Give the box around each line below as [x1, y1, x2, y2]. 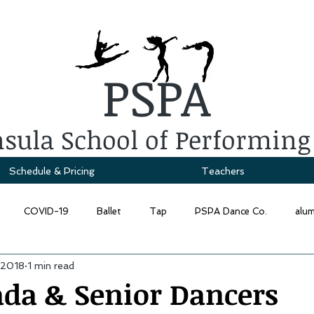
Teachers [201, 165, 245, 177]
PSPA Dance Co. [195, 206, 267, 217]
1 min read [27, 259, 74, 271]
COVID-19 [24, 206, 69, 217]
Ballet [97, 206, 121, 217]
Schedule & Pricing [9, 165, 95, 177]
